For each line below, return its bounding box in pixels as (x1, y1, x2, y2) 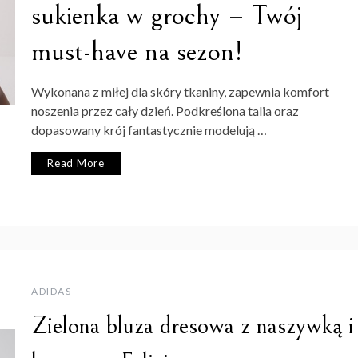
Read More (47, 156, 105, 169)
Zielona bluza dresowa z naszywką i (31, 312, 354, 341)
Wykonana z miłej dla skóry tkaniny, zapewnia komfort (31, 83, 329, 99)
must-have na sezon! (31, 34, 243, 68)
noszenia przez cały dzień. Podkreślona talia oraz (31, 102, 299, 118)
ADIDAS (31, 285, 71, 298)
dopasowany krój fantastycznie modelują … (31, 121, 267, 137)
